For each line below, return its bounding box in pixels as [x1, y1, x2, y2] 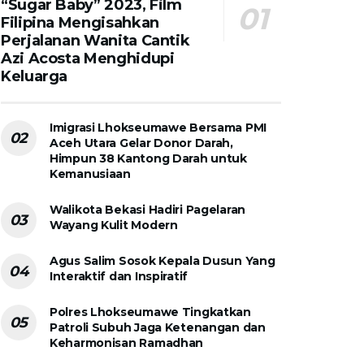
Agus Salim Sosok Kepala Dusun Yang [50, 253, 275, 268]
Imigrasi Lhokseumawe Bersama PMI [50, 119, 267, 135]
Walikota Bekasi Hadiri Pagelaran [50, 201, 246, 217]
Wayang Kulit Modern [50, 217, 178, 232]
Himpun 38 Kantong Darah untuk [50, 150, 247, 166]
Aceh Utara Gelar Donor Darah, [50, 135, 233, 150]
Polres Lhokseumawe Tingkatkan [50, 304, 251, 319]
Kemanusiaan [50, 166, 131, 181]
